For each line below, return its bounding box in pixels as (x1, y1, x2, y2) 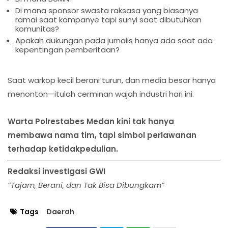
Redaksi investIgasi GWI (8, 166, 105, 177)
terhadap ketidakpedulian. (8, 144, 118, 155)
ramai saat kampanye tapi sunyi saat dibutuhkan (15, 14, 202, 25)
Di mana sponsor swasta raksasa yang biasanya (15, 5, 198, 16)
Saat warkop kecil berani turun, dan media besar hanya (8, 75, 216, 86)
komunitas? (15, 23, 59, 35)
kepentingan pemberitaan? (15, 44, 120, 55)
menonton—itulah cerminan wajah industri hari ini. (8, 89, 194, 100)
